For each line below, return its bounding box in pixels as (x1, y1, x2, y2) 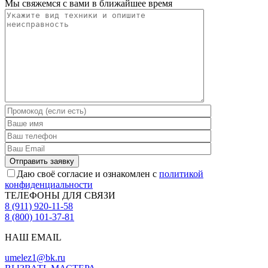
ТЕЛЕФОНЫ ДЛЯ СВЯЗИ (5, 190, 115, 200)
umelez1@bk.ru (5, 252, 65, 263)
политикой (159, 168, 203, 179)
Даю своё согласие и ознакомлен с (17, 168, 159, 179)
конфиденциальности (5, 179, 93, 190)
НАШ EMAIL (5, 232, 62, 242)
